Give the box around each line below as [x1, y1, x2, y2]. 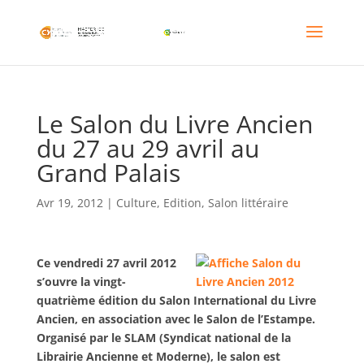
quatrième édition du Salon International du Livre [36, 292, 316, 308]
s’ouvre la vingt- [36, 274, 126, 289]
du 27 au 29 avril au [36, 132, 259, 165]
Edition [162, 195, 201, 210]
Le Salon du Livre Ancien [36, 107, 313, 141]
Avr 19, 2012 [36, 195, 103, 210]
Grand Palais [36, 156, 180, 189]
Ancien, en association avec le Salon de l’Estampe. [36, 311, 315, 327]
